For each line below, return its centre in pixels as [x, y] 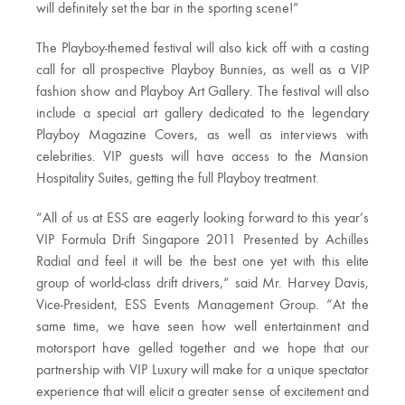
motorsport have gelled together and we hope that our [202, 348]
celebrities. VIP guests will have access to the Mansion [202, 157]
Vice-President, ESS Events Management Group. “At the [202, 305]
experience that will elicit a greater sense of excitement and [202, 392]
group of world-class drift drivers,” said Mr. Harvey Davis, [202, 283]
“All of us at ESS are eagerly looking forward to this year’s [202, 218]
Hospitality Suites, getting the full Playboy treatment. [178, 179]
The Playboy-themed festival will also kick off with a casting [202, 48]
